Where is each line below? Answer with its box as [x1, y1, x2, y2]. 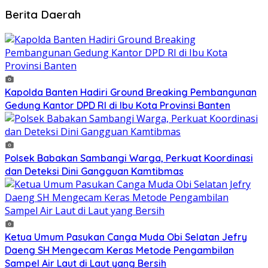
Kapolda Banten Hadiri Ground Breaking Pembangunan [5, 86, 257, 98]
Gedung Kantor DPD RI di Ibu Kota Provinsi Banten [5, 99, 230, 111]
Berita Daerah [5, 7, 81, 22]
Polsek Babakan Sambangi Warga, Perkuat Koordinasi [5, 152, 253, 164]
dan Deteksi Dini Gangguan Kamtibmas [5, 165, 184, 177]
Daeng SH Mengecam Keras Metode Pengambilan [5, 244, 234, 256]
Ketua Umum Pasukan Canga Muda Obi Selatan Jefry [5, 231, 247, 243]
